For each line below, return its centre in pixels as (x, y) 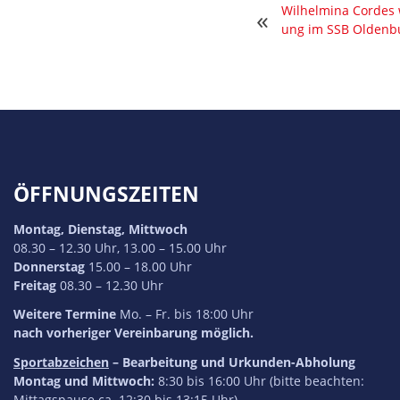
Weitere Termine (65, 314)
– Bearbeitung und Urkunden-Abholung (232, 362)
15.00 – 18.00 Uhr (138, 267)
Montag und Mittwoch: (86, 380)
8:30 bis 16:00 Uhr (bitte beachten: (261, 380)
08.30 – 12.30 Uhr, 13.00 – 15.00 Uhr (120, 248)
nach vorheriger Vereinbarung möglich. (133, 333)
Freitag (35, 286)
